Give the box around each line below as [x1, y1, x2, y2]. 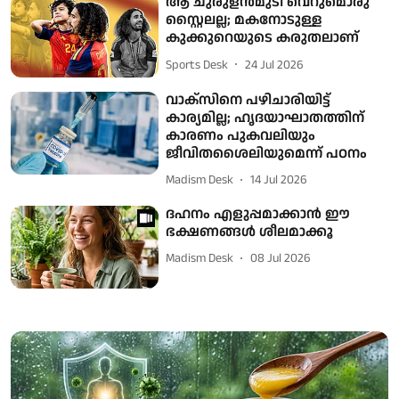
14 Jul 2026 [250, 171, 308, 190]
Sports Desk [166, 55, 229, 74]
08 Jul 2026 [250, 249, 312, 268]
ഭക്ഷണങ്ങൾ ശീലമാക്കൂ [166, 221, 334, 242]
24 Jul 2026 [245, 55, 305, 74]
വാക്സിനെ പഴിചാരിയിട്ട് [166, 89, 331, 110]
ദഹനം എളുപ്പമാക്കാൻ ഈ [166, 203, 351, 224]
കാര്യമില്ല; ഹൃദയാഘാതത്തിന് [166, 107, 365, 128]
